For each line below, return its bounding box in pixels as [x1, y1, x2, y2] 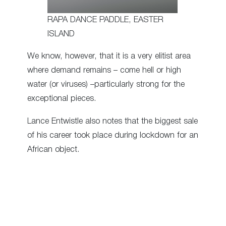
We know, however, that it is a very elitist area [27, 52, 191, 61]
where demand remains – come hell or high [27, 67, 181, 75]
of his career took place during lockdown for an [27, 131, 198, 139]
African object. [27, 145, 80, 153]
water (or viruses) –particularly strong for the [27, 81, 185, 89]
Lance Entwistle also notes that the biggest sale [27, 117, 198, 125]
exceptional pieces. [27, 95, 96, 103]
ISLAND [47, 30, 75, 38]
